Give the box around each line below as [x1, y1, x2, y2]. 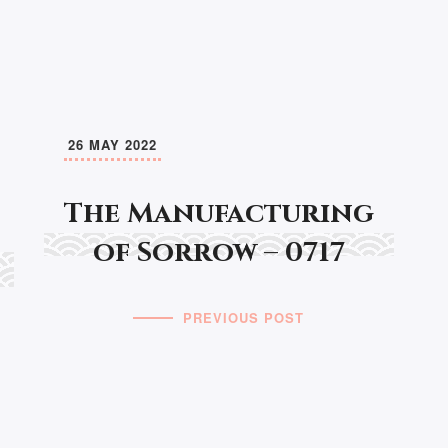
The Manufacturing [63, 194, 374, 232]
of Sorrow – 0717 [92, 233, 345, 271]
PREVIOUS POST [183, 307, 305, 327]
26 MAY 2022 [67, 134, 157, 154]
